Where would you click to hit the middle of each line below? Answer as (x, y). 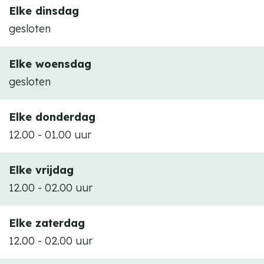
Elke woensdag (50, 64)
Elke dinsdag (44, 11)
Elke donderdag (52, 117)
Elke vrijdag (41, 170)
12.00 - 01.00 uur (50, 135)
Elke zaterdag (47, 223)
